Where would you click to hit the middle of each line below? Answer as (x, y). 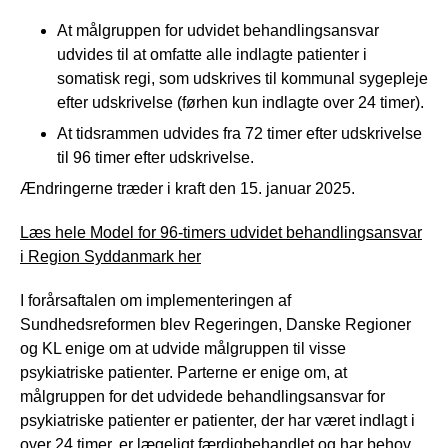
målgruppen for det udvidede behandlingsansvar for (202, 396)
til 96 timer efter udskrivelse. (155, 157)
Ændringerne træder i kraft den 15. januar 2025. (187, 188)
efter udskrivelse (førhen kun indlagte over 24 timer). (240, 102)
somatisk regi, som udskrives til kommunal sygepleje (242, 78)
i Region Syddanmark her (110, 256)
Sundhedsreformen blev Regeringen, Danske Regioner (215, 324)
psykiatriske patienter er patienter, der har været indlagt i (217, 420)
